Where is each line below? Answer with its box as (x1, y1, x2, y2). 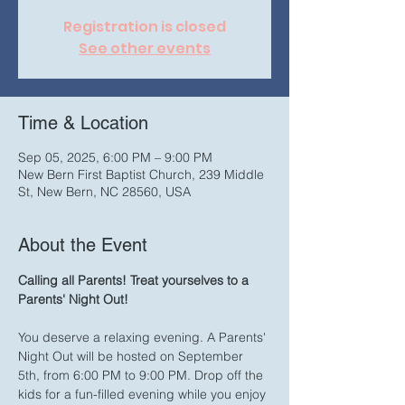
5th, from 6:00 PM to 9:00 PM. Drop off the (18, 367, 267, 383)
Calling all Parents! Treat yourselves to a (18, 272, 252, 288)
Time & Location (18, 112, 148, 134)
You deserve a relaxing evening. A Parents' (18, 329, 269, 345)
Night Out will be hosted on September (18, 348, 247, 364)
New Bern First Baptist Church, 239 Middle (18, 166, 264, 183)
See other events (79, 38, 211, 59)
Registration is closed (63, 16, 226, 37)
